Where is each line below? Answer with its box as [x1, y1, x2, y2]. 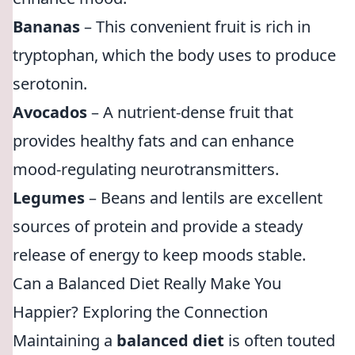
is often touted [224, 330, 335, 351]
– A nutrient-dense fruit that [87, 101, 293, 123]
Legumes [13, 187, 85, 208]
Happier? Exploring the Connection [13, 301, 268, 323]
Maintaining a [13, 330, 116, 351]
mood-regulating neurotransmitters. [13, 158, 279, 180]
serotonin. [13, 73, 87, 94]
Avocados [13, 101, 87, 123]
